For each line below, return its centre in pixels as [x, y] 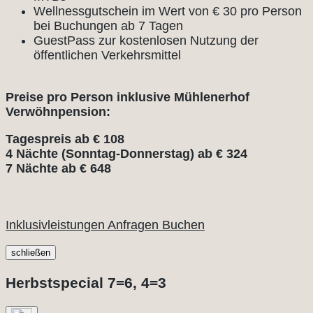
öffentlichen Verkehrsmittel [107, 56]
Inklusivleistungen [57, 225]
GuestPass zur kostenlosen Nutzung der [146, 41]
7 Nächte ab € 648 [58, 169]
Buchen [183, 225]
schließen [31, 253]
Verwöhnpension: [58, 112]
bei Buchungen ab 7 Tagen [108, 26]
